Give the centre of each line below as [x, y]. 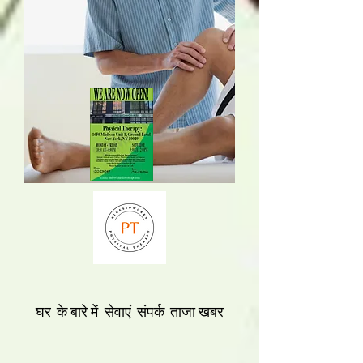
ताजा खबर [197, 312]
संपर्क [150, 312]
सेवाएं [117, 312]
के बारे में [78, 312]
